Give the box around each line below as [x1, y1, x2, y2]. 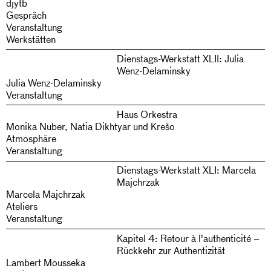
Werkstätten [6, 32, 56, 45]
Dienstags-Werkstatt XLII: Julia [116, 52, 244, 65]
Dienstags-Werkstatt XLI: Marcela [116, 163, 256, 177]
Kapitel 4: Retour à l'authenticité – [116, 231, 260, 244]
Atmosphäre [6, 132, 56, 145]
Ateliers [6, 200, 38, 213]
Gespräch [6, 8, 47, 21]
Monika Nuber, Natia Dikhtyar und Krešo [6, 120, 175, 133]
